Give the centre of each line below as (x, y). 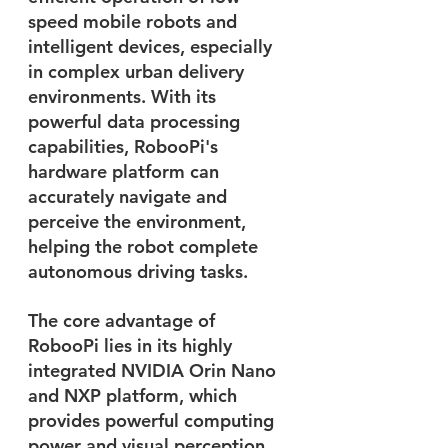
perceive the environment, (139, 221)
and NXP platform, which (135, 395)
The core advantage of (124, 320)
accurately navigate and (130, 196)
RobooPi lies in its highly (132, 345)
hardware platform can (126, 171)
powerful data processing (136, 121)
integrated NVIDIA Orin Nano (154, 370)
